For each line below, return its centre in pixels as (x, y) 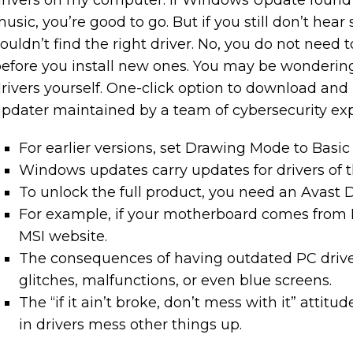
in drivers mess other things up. (131, 325)
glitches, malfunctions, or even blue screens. (176, 281)
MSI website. (63, 236)
